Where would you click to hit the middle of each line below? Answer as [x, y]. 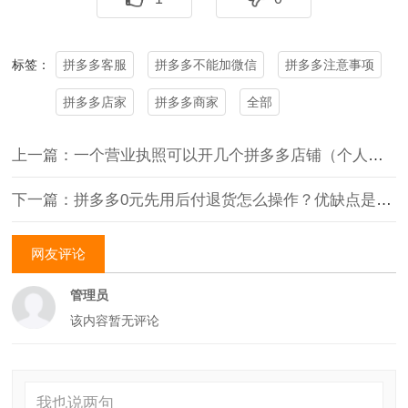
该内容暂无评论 [114, 320]
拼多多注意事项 [330, 64]
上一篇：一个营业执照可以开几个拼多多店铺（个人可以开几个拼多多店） [376, 156]
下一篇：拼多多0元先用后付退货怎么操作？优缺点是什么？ [384, 200]
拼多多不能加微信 [206, 64]
